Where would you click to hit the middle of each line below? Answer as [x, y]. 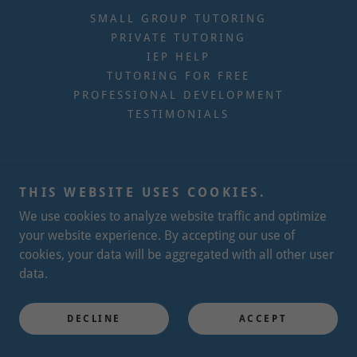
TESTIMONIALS [178, 114]
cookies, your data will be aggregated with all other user [177, 255]
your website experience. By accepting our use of [157, 235]
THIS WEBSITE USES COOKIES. [143, 192]
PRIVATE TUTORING [178, 37]
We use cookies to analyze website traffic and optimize [173, 216]
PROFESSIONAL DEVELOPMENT [178, 94]
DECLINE [94, 319]
